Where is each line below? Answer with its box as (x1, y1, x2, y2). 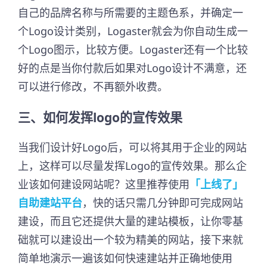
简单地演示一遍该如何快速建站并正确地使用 (18, 251, 232, 266)
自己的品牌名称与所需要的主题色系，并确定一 (18, 5, 243, 20)
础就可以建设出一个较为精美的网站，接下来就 (18, 232, 243, 247)
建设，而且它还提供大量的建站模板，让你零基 (18, 214, 243, 229)
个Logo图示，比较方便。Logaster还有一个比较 (18, 42, 248, 57)
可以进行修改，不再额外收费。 (18, 79, 168, 94)
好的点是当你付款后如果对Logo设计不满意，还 (18, 61, 247, 76)
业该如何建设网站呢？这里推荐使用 (18, 177, 190, 192)
